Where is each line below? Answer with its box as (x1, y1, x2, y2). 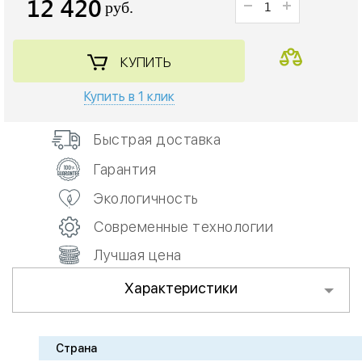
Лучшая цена (94, 246, 182, 264)
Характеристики (124, 280, 238, 297)
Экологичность (94, 190, 199, 208)
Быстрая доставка (94, 131, 221, 149)
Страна (56, 342, 97, 356)
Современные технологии (94, 218, 273, 236)
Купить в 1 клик (83, 89, 175, 105)
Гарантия (94, 160, 156, 178)
